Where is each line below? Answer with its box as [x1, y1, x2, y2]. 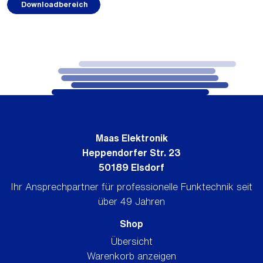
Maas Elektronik [95, 133, 168, 143]
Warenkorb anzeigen [87, 251, 176, 261]
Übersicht [110, 236, 153, 246]
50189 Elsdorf [99, 162, 164, 172]
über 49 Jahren [98, 196, 165, 206]
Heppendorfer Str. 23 [82, 147, 181, 157]
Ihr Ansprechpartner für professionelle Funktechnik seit [11, 181, 252, 191]
